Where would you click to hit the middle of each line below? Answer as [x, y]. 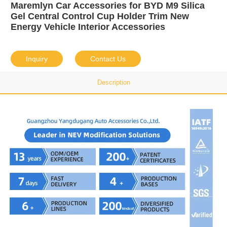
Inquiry [36, 59]
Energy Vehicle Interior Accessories [88, 27]
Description [113, 83]
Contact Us [108, 59]
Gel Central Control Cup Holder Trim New [100, 16]
